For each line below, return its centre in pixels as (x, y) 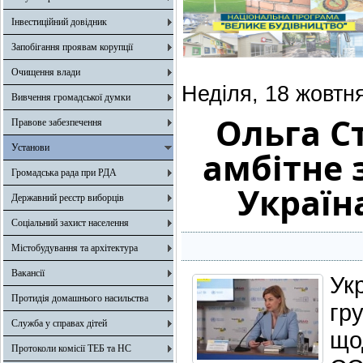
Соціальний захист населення (70, 223)
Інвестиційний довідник (59, 22)
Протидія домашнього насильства (80, 298)
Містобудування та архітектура (75, 248)
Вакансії (28, 273)
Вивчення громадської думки (71, 97)
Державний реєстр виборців (68, 198)
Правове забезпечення (57, 122)
